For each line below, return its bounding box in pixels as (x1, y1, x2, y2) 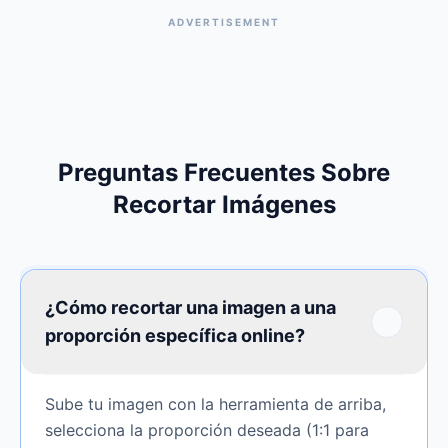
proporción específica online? (45, 325, 305, 346)
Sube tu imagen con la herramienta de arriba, (45, 394, 386, 414)
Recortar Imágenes (112, 190, 336, 219)
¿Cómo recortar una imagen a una (45, 297, 336, 318)
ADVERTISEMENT (168, 15, 280, 28)
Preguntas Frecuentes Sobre (58, 158, 390, 187)
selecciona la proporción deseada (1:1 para (45, 420, 369, 440)
